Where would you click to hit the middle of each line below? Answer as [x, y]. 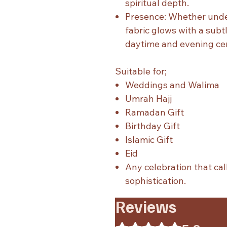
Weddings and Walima [172, 85]
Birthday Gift [153, 126]
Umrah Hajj [148, 98]
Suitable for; [141, 71]
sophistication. [156, 180]
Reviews [146, 206]
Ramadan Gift [155, 112]
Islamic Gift [149, 139]
